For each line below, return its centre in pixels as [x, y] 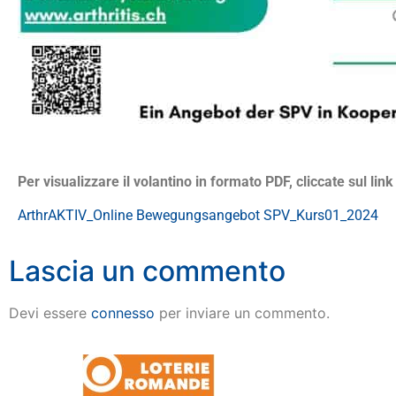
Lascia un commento [147, 271]
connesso [123, 313]
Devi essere [50, 313]
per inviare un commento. [242, 313]
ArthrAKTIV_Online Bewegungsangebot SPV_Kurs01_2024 [198, 215]
